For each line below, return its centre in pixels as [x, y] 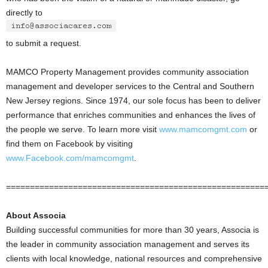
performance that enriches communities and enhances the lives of [131, 115]
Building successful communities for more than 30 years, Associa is [133, 230]
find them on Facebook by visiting [69, 144]
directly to [24, 13]
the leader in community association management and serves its [128, 244]
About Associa [36, 215]
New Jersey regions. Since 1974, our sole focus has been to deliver [133, 100]
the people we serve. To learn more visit [83, 129]
